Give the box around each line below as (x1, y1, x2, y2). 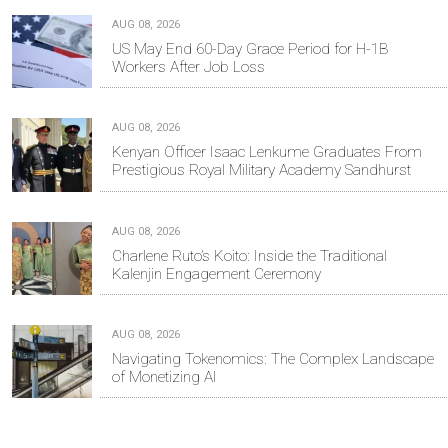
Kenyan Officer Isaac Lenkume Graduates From (112, 143, 422, 162)
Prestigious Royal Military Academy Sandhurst (112, 161, 411, 180)
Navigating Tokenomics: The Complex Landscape (112, 350, 434, 369)
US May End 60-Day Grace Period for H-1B (112, 40, 389, 59)
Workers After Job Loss (112, 58, 265, 77)
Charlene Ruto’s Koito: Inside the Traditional (112, 246, 387, 265)
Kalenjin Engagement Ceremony (112, 264, 321, 283)
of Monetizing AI (112, 368, 217, 387)
